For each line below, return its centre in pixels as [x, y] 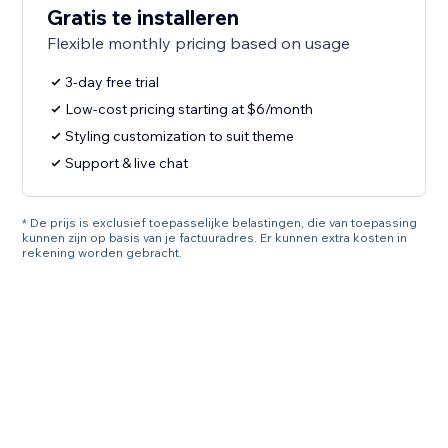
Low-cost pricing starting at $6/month [189, 109]
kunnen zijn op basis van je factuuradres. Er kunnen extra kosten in [215, 238]
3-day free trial [112, 82]
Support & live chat [127, 163]
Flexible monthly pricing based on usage [199, 43]
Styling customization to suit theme [180, 136]
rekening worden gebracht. [102, 253]
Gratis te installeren [143, 17]
